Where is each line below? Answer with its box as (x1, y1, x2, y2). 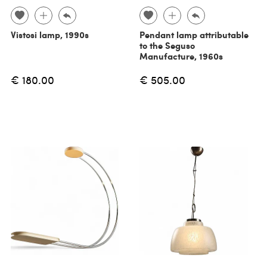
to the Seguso (139, 38, 195, 52)
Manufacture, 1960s (139, 49, 223, 63)
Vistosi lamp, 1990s (10, 27, 89, 41)
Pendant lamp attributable (139, 27, 249, 41)
